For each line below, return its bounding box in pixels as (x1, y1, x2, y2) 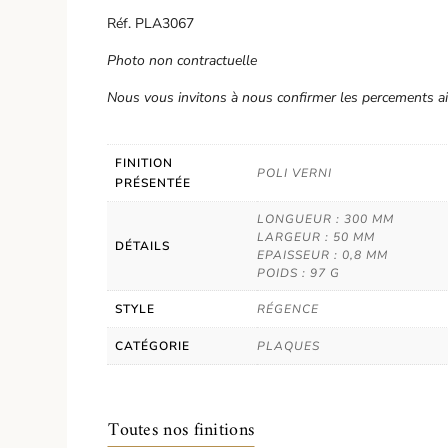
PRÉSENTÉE (115, 175, 192, 191)
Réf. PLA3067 (107, 14, 195, 33)
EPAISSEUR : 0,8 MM (257, 247, 389, 263)
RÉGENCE (257, 301, 320, 317)
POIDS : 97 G (257, 265, 341, 281)
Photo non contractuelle (107, 51, 258, 70)
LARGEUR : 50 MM (257, 229, 376, 245)
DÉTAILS (115, 238, 171, 254)
